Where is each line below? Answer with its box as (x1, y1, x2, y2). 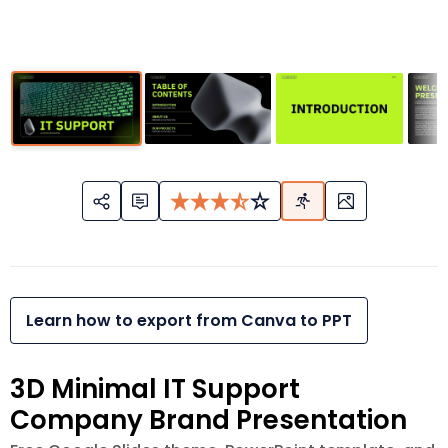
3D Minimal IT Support (10, 371, 300, 408)
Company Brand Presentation (10, 402, 407, 439)
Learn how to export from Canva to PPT (26, 309, 352, 333)
